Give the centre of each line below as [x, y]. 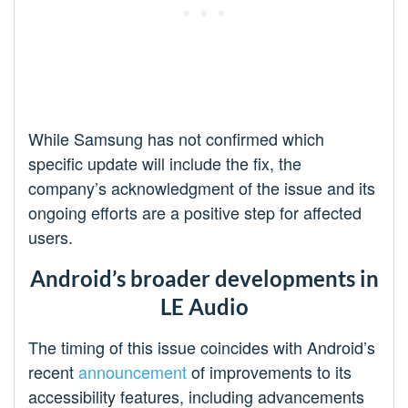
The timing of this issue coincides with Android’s [202, 347]
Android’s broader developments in [204, 279]
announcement [133, 372]
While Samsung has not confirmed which [176, 139]
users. [51, 237]
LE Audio [204, 307]
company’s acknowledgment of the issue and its [202, 188]
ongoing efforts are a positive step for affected [195, 213]
